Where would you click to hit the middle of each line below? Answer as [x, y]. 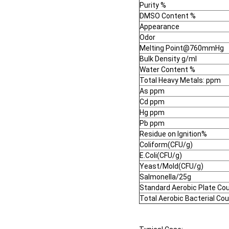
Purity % [153, 5]
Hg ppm [152, 113]
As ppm [152, 91]
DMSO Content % [168, 16]
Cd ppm [152, 102]
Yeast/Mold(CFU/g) [171, 166]
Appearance [159, 27]
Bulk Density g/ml [168, 59]
